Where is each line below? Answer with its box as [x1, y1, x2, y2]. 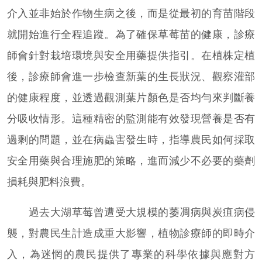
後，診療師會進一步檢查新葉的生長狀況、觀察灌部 [7, 70, 255, 82]
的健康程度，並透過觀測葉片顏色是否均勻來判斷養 [7, 91, 255, 104]
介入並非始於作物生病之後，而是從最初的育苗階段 [7, 6, 255, 19]
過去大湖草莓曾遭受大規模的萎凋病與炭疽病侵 [7, 205, 255, 218]
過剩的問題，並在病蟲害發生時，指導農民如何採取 [7, 133, 255, 146]
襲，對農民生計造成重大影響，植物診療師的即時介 [7, 226, 255, 239]
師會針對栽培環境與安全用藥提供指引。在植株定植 [7, 49, 255, 61]
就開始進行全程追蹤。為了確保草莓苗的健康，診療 [7, 27, 255, 40]
